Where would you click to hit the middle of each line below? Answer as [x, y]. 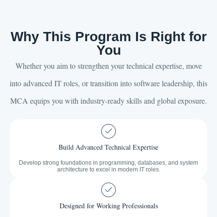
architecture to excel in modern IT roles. [108, 170]
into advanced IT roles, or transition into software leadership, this [108, 83]
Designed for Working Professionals [108, 206]
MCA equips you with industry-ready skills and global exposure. [108, 101]
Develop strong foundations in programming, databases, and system [108, 163]
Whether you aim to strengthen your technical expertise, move [108, 66]
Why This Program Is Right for [108, 37]
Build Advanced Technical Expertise [108, 147]
